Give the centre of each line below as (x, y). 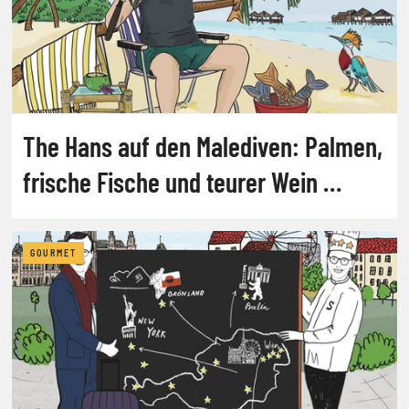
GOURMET (53, 252)
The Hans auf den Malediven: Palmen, (203, 146)
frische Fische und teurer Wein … (182, 181)
